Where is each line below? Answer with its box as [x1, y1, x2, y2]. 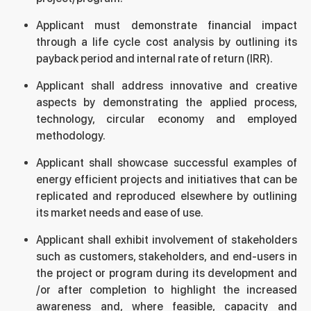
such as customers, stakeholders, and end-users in [36, 250, 297, 263]
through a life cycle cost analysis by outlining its [36, 35, 297, 49]
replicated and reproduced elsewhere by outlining [36, 190, 297, 203]
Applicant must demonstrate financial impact [36, 19, 297, 32]
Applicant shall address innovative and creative [36, 79, 297, 92]
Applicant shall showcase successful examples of [36, 156, 297, 169]
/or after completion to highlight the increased [36, 283, 297, 296]
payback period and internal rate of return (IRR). [36, 52, 273, 65]
